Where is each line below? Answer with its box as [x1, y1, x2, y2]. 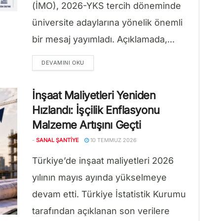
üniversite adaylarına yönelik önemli [32, 17, 183, 28]
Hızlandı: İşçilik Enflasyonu [32, 104, 160, 116]
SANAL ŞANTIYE [36, 137, 79, 144]
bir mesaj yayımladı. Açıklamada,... [32, 34, 175, 44]
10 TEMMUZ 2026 [89, 137, 137, 144]
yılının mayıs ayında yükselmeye [32, 172, 167, 183]
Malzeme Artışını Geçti [32, 118, 141, 131]
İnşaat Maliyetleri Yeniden [32, 89, 156, 102]
